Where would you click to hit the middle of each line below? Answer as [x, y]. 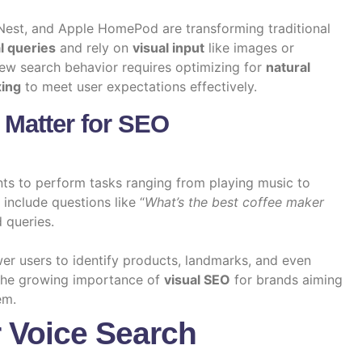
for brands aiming [286, 279]
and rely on [94, 48]
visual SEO [197, 279]
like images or [249, 48]
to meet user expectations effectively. [139, 87]
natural [288, 67]
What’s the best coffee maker [234, 202]
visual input [168, 48]
